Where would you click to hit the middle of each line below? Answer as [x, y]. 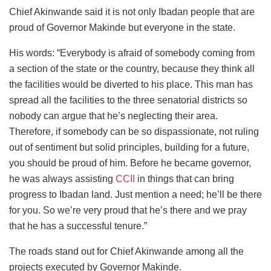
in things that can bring [184, 179]
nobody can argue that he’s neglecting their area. [113, 116]
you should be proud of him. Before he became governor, [130, 163]
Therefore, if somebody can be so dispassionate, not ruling [134, 132]
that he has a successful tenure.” [78, 226]
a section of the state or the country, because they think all [132, 69]
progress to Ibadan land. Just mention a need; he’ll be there [135, 195]
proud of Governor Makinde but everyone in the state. [122, 28]
